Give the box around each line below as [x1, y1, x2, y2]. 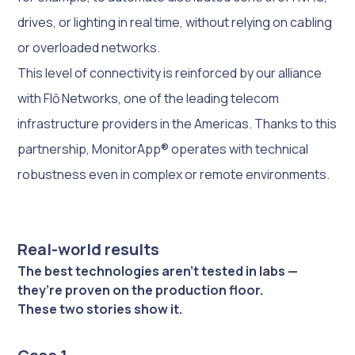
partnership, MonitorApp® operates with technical [17, 139, 309, 158]
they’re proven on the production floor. [17, 281, 264, 299]
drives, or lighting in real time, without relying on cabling [17, 13, 333, 31]
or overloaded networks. [17, 38, 161, 56]
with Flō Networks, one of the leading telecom [17, 89, 280, 107]
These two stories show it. [17, 300, 183, 318]
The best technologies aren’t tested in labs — [17, 261, 299, 280]
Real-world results [17, 238, 160, 260]
